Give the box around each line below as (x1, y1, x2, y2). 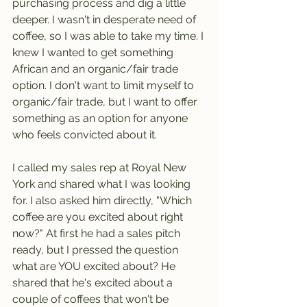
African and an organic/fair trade (12, 62, 181, 75)
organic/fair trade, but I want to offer (12, 95, 200, 108)
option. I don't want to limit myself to (12, 78, 197, 92)
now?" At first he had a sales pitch (12, 226, 183, 240)
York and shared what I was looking (12, 177, 193, 191)
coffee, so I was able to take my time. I (12, 29, 206, 42)
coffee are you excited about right (12, 210, 186, 223)
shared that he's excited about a (12, 275, 175, 289)
